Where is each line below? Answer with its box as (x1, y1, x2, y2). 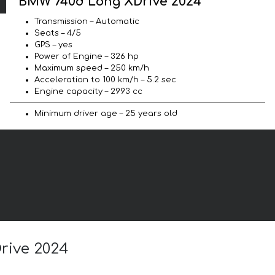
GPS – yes (34, 40, 72, 49)
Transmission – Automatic (34, 17, 139, 26)
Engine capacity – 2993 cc (34, 87, 142, 96)
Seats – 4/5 (34, 28, 81, 37)
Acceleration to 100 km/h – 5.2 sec (34, 75, 176, 84)
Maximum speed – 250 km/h (34, 63, 149, 72)
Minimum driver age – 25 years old (34, 109, 177, 118)
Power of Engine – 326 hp (34, 52, 139, 61)
